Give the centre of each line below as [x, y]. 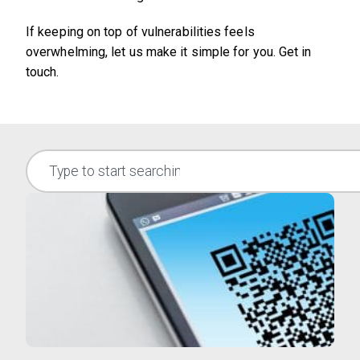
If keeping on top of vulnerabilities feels [140, 32]
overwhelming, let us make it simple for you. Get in [169, 52]
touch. [43, 72]
